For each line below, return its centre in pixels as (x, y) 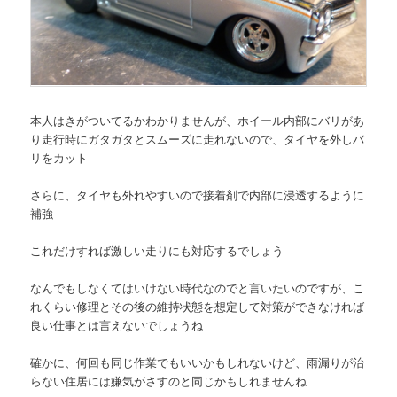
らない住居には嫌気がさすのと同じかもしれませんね (169, 382)
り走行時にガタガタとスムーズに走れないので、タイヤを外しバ (198, 139)
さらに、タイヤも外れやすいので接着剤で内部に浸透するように (198, 195)
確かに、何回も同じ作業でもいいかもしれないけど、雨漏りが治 (198, 363)
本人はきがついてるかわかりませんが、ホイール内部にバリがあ (198, 121)
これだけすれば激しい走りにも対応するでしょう (157, 251)
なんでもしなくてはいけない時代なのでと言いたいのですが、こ (198, 288)
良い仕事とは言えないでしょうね (117, 325)
